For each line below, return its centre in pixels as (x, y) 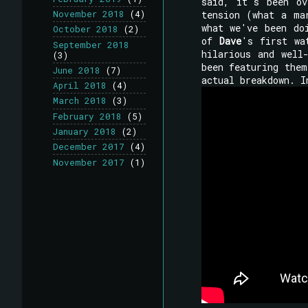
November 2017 (89, 162)
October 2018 (86, 29)
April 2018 (80, 86)
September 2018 (91, 44)
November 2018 (89, 14)
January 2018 (85, 131)
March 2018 (80, 101)
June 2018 (77, 70)
